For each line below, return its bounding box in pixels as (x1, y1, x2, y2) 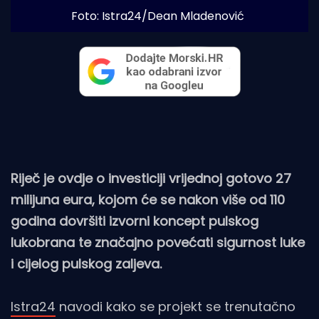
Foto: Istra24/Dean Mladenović (71, 7, 244, 24)
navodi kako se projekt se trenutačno (56, 298, 296, 316)
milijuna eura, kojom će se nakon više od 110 (11, 191, 285, 209)
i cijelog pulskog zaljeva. (11, 255, 162, 273)
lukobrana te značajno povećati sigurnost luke (11, 234, 305, 252)
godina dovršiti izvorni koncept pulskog (11, 212, 258, 231)
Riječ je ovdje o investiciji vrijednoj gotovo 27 (11, 169, 291, 188)
